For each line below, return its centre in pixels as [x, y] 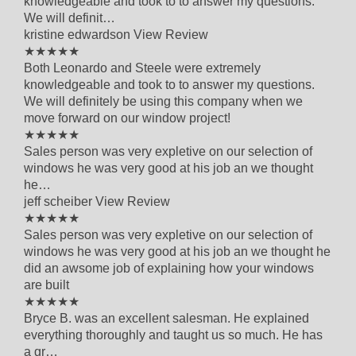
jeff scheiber [60, 201]
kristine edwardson [79, 34]
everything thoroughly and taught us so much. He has [173, 335]
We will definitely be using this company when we [163, 101]
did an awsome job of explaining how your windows [169, 268]
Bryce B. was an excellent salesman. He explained [166, 318]
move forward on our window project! [127, 118]
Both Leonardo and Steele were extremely [142, 68]
